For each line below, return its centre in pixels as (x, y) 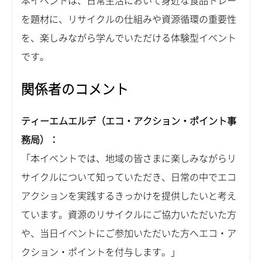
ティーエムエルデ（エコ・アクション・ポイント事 (129, 121)
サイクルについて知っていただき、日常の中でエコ (129, 177)
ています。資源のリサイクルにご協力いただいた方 (129, 215)
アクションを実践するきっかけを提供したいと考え (129, 196)
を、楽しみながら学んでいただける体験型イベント (129, 38)
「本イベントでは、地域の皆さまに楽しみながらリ (129, 159)
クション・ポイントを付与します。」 (101, 252)
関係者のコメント (75, 89)
